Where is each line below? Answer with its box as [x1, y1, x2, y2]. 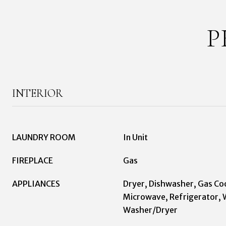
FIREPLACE [12, 155, 53, 165]
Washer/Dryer [123, 205, 178, 215]
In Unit [123, 132, 148, 142]
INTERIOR [12, 87, 63, 100]
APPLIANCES [12, 179, 60, 189]
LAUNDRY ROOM [12, 132, 76, 142]
